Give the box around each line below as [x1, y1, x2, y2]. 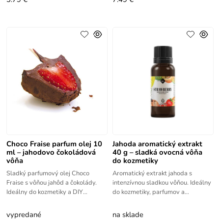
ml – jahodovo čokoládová [6, 147, 96, 158]
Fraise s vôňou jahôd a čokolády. [6, 178, 97, 188]
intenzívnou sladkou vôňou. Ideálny [112, 178, 211, 188]
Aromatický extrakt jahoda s [112, 169, 192, 178]
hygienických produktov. [112, 197, 181, 206]
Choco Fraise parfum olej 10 [6, 139, 103, 149]
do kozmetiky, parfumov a [112, 188, 185, 197]
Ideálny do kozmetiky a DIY [6, 188, 83, 197]
